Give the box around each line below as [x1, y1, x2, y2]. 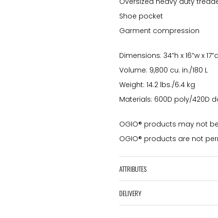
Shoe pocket [119, 11, 163, 21]
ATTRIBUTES [119, 163, 146, 174]
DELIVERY [119, 188, 142, 199]
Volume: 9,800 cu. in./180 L [119, 65, 208, 75]
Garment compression [119, 26, 200, 36]
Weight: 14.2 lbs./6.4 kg [119, 80, 195, 90]
